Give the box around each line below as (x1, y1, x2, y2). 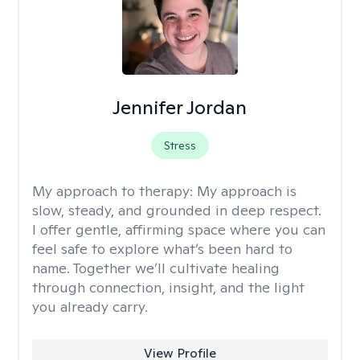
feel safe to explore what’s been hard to (32, 239, 292, 258)
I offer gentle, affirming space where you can (32, 220, 325, 239)
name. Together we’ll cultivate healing (32, 259, 280, 277)
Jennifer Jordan (112, 95, 247, 120)
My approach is (197, 182, 297, 200)
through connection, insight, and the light (32, 278, 305, 297)
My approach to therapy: (32, 182, 197, 200)
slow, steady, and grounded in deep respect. (32, 201, 321, 219)
